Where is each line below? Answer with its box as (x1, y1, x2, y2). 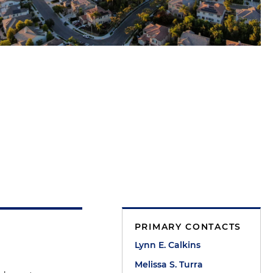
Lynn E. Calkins (134, 239, 200, 250)
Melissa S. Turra (134, 259, 203, 270)
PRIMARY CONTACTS (134, 221, 241, 232)
